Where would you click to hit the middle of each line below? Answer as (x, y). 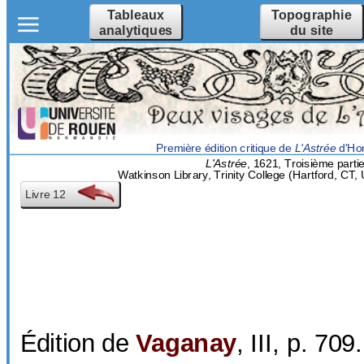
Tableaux (136, 14)
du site (312, 30)
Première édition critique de (225, 148)
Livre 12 (45, 194)
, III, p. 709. (299, 343)
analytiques (136, 30)
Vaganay (186, 343)
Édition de (78, 343)
